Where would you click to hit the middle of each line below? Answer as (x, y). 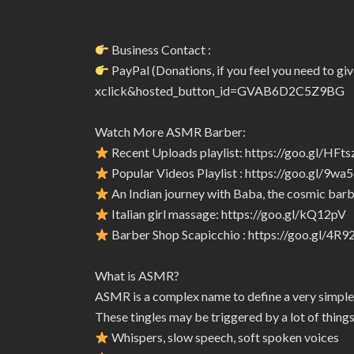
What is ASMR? (137, 275)
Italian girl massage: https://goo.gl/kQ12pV (228, 214)
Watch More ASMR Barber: (170, 132)
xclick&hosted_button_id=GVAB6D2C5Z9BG (220, 90)
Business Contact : (160, 49)
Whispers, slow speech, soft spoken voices (224, 337)
